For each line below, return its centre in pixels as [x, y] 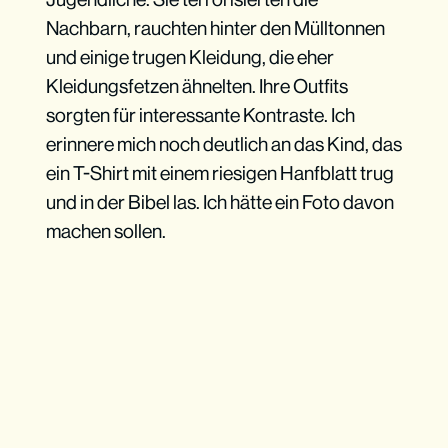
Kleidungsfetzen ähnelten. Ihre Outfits [196, 86]
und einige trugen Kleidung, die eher [189, 57]
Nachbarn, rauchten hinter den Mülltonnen [215, 28]
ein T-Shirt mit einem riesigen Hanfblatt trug [219, 173]
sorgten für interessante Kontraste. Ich [200, 115]
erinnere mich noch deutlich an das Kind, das [223, 144]
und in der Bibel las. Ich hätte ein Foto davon [219, 202]
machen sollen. [105, 231]
